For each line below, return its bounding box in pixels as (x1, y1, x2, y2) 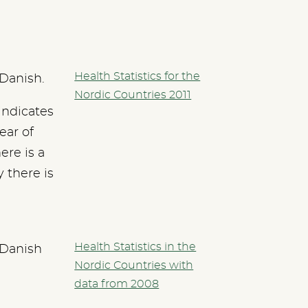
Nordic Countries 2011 (74, 89, 192, 100)
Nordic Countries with (74, 259, 194, 271)
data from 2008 (74, 278, 159, 289)
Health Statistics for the (74, 70, 201, 82)
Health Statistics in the (74, 241, 197, 252)
